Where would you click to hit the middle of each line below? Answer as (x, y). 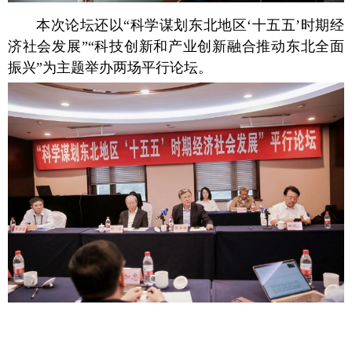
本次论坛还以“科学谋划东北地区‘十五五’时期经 (190, 26)
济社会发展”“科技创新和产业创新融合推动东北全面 (176, 47)
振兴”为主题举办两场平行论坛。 (110, 68)
